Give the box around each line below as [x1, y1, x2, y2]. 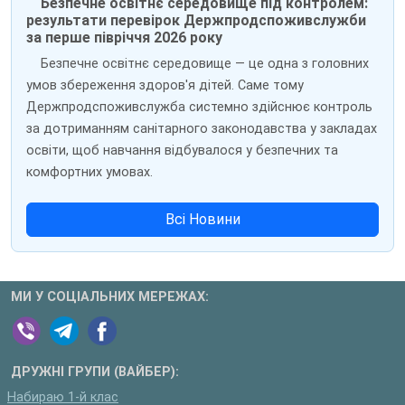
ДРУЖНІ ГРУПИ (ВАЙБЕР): [11, 364, 179, 381]
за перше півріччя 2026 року [26, 29, 222, 47]
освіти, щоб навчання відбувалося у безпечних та [26, 143, 338, 159]
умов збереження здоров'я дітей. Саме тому [26, 78, 304, 94]
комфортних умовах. [26, 165, 153, 181]
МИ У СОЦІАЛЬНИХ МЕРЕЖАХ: [11, 289, 209, 306]
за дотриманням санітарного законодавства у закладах [26, 121, 377, 137]
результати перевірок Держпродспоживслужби [26, 12, 366, 30]
